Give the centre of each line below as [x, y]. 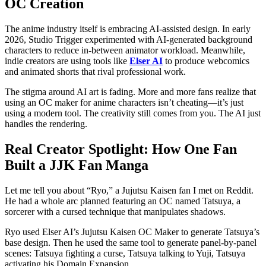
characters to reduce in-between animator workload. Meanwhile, [125, 50]
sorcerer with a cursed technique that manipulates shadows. [115, 211]
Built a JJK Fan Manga [77, 165]
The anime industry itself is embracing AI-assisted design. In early [128, 28]
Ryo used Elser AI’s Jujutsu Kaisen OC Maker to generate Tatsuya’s [132, 232]
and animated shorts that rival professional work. [95, 71]
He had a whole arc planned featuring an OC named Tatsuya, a [123, 201]
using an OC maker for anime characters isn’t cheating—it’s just [124, 102]
